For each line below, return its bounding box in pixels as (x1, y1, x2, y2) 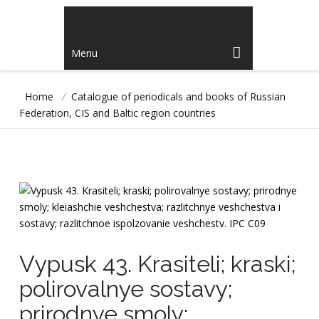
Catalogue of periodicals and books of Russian (70, 90, 286, 103)
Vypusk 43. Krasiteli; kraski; (19, 251, 296, 277)
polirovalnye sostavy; (19, 276, 232, 302)
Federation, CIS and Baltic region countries (19, 106, 216, 120)
